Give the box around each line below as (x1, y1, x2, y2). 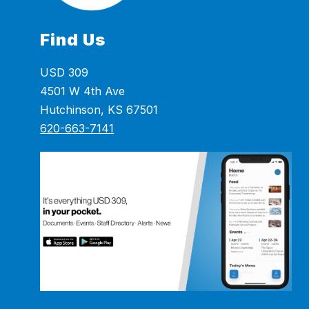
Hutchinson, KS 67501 (40, 103, 159, 117)
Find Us (40, 30, 106, 50)
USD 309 (40, 66, 89, 80)
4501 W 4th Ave (40, 84, 126, 99)
